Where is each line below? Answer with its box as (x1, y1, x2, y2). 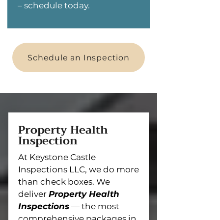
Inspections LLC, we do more (18, 165, 139, 174)
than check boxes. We (18, 177, 110, 187)
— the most (69, 201, 119, 211)
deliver (18, 189, 49, 199)
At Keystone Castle (18, 152, 96, 162)
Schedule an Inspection (27, 53, 130, 62)
